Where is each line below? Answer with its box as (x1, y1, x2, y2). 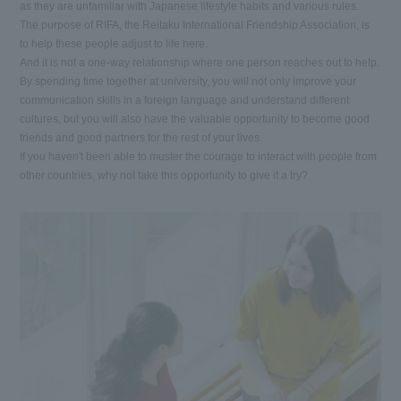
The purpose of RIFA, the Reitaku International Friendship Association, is (20, 19, 371, 31)
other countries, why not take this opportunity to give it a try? (20, 169, 309, 182)
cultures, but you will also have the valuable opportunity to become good (20, 113, 371, 125)
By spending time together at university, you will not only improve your (20, 75, 357, 88)
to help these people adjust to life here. (20, 38, 209, 50)
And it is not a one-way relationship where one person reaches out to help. (20, 56, 380, 69)
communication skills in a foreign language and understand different (20, 94, 350, 107)
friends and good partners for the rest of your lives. (20, 132, 263, 144)
